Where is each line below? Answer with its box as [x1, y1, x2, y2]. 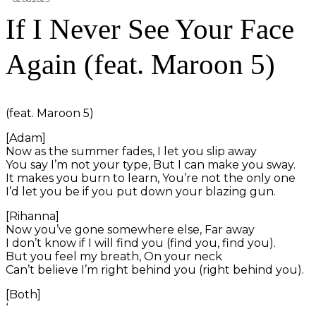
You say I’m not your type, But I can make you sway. [6, 158, 296, 172]
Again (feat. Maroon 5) [6, 48, 275, 81]
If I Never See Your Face [6, 13, 294, 46]
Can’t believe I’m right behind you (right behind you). [6, 263, 304, 277]
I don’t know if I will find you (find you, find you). [6, 236, 276, 250]
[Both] [6, 288, 41, 302]
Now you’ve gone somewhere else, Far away [6, 223, 255, 237]
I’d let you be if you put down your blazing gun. [6, 185, 276, 199]
